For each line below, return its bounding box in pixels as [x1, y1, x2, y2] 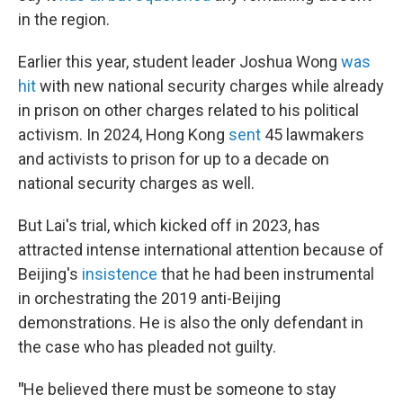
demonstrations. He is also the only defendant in [18, 313, 363, 332]
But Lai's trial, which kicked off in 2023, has [18, 216, 320, 235]
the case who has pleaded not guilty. [18, 337, 276, 356]
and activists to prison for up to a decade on [18, 149, 329, 168]
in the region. [18, 10, 110, 29]
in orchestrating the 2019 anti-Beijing [18, 289, 281, 308]
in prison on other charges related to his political [18, 101, 359, 120]
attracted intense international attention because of [18, 240, 384, 259]
